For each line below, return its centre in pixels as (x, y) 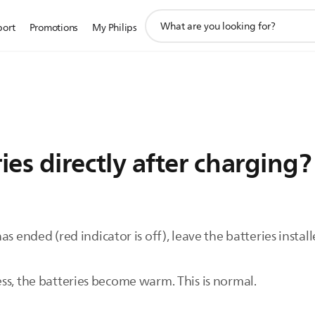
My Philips (115, 28)
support (163, 16)
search (159, 31)
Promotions (54, 28)
